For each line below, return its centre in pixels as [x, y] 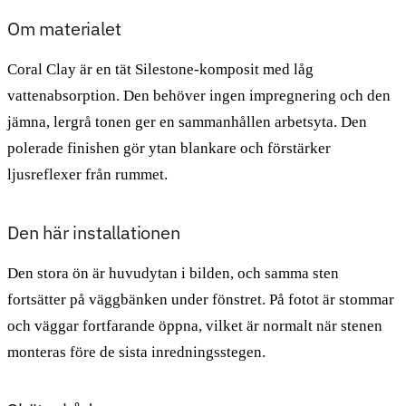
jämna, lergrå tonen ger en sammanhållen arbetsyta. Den [187, 121]
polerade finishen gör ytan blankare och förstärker [169, 148]
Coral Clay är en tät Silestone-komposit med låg [160, 69]
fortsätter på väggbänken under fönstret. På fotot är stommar [201, 299]
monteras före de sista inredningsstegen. [136, 352]
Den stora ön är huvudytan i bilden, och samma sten [173, 273]
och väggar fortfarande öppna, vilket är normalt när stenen [195, 325]
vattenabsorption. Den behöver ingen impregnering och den [199, 95]
